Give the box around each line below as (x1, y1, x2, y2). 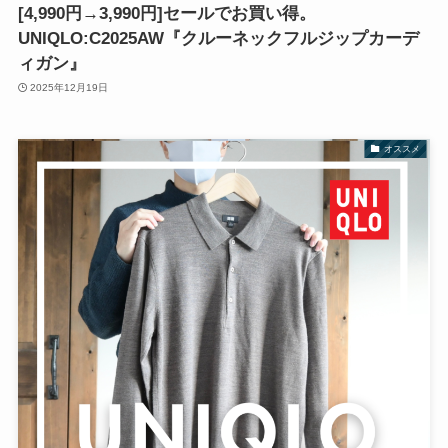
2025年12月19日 (30, 82, 109, 94)
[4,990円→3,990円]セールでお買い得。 (17, 3, 316, 23)
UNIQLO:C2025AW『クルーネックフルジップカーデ (17, 28, 419, 48)
